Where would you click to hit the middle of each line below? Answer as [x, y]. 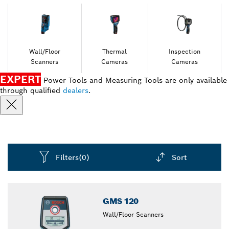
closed [130, 186]
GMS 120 [121, 201]
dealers [76, 90]
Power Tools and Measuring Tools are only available [134, 80]
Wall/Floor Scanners [133, 214]
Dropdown [138, 176]
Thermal [115, 51]
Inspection [184, 51]
